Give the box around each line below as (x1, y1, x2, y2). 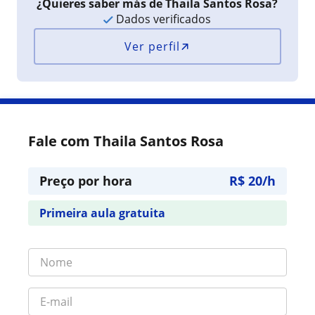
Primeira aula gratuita (39, 205, 165, 221)
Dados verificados (113, 11, 212, 27)
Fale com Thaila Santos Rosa (28, 131, 224, 150)
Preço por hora (39, 172, 132, 189)
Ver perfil (124, 39, 181, 54)
